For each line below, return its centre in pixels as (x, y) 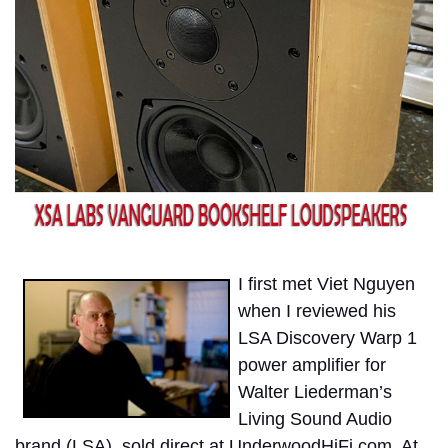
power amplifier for (312, 364)
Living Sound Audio (315, 418)
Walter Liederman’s (315, 391)
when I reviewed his (317, 310)
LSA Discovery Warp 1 (327, 337)
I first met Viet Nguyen (326, 283)
